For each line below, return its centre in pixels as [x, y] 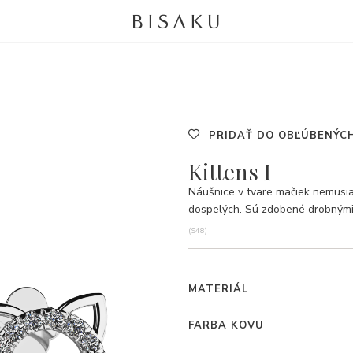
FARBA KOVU [226, 325]
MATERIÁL [219, 289]
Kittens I [230, 171]
